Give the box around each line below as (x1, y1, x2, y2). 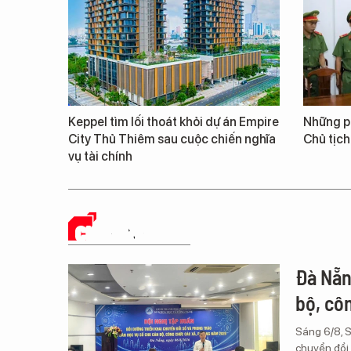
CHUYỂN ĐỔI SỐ (76, 221, 190, 244)
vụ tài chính (68, 148, 132, 164)
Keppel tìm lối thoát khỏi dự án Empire (68, 114, 279, 129)
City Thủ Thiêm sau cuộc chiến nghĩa (68, 131, 276, 147)
